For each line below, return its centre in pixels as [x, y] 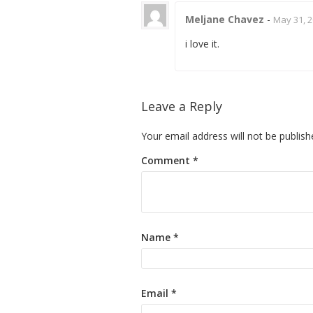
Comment [167, 161]
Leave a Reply [182, 107]
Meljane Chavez [225, 20]
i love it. [202, 44]
